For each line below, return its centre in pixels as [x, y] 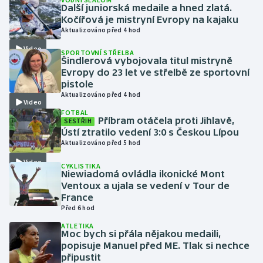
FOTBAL [75, 113]
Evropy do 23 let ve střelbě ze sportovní [156, 73]
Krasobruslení [49, 140]
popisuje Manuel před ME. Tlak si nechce [156, 246]
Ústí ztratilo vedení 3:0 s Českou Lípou [150, 132]
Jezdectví [40, 83]
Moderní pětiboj [53, 224]
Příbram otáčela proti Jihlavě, [167, 121]
